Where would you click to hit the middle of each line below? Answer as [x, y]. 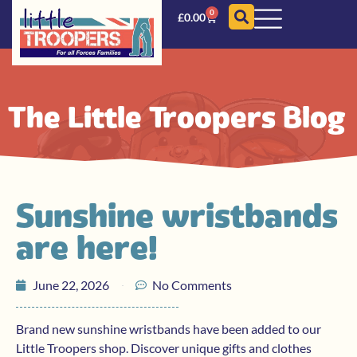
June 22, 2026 [71, 285]
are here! [87, 248]
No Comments [192, 285]
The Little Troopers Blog [177, 118]
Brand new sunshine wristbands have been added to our [169, 329]
